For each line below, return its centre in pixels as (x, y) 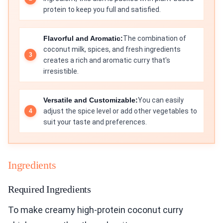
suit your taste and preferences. (95, 122)
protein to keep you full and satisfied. (102, 10)
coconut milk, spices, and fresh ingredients (112, 50)
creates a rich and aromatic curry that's (107, 60)
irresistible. (61, 71)
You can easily (161, 100)
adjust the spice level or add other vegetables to (120, 111)
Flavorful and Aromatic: (83, 39)
